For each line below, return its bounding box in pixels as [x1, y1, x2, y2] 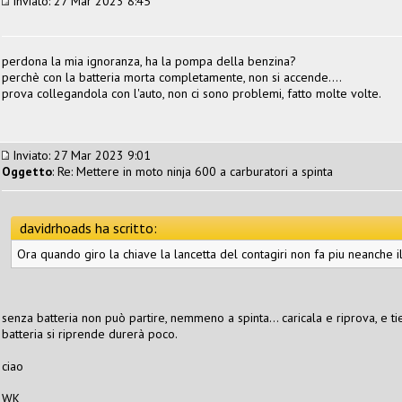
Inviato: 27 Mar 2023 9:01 [9, 146, 151, 163]
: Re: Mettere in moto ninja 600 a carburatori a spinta [52, 162, 333, 179]
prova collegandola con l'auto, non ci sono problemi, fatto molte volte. [2, 84, 381, 101]
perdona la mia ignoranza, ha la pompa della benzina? [2, 52, 296, 69]
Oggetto [2, 162, 52, 179]
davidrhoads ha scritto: [20, 218, 157, 237]
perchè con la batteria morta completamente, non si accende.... [2, 68, 342, 85]
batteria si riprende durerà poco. [2, 325, 178, 342]
